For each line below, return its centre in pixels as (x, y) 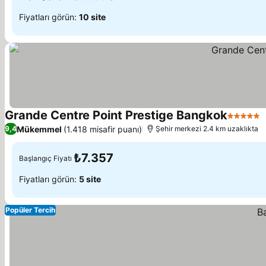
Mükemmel (39, 129)
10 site (92, 17)
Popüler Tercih (30, 210)
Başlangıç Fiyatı (45, 158)
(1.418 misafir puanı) (103, 129)
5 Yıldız (244, 122)
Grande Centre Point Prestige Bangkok (116, 115)
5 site (90, 179)
